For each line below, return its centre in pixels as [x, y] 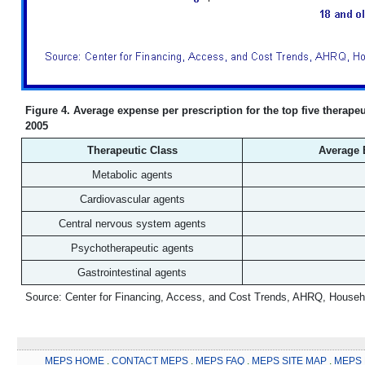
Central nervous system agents [132, 224]
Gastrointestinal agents [132, 273]
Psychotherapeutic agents [132, 248]
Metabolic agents [132, 175]
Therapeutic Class [132, 150]
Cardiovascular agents [132, 199]
